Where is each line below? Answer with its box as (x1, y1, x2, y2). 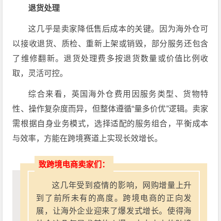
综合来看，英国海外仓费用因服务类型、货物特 (28, 90, 209, 98)
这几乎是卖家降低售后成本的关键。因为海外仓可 (28, 25, 209, 33)
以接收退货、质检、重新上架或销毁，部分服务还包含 (12, 39, 209, 48)
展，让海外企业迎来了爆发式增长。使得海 (36, 207, 192, 215)
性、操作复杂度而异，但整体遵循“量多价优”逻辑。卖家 (12, 105, 209, 113)
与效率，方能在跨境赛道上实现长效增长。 (12, 134, 163, 143)
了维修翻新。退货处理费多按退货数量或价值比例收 (12, 54, 209, 63)
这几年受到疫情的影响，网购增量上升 (52, 181, 192, 189)
